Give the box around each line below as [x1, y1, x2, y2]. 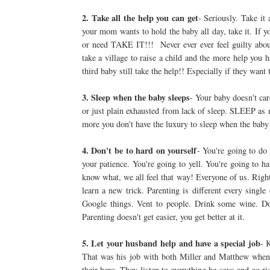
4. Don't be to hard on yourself [81, 144, 197, 157]
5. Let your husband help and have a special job [81, 237, 260, 250]
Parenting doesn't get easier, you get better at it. [81, 211, 245, 223]
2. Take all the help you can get [81, 11, 198, 25]
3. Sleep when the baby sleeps [81, 91, 190, 104]
